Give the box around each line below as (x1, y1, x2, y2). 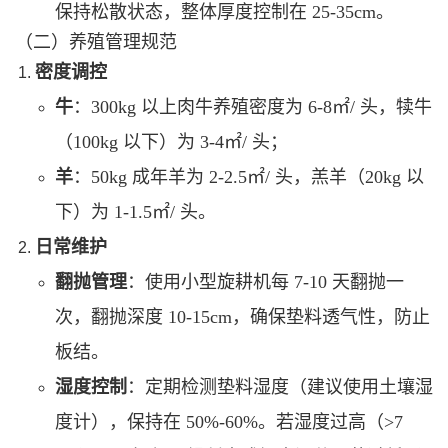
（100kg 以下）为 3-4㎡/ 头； (55, 131, 288, 152)
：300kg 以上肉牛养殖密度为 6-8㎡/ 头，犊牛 (73, 96, 432, 117)
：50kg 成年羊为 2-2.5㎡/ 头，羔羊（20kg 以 (73, 166, 424, 187)
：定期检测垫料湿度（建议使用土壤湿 (127, 376, 433, 397)
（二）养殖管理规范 (15, 31, 177, 52)
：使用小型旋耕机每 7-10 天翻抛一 (127, 271, 404, 292)
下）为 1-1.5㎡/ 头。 (55, 201, 216, 222)
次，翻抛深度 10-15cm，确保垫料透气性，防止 (55, 306, 430, 327)
